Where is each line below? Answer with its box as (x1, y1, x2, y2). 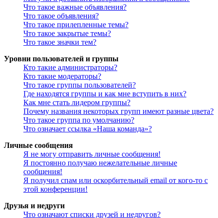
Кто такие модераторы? (23, 72, 101, 81)
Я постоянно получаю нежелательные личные (23, 159, 177, 167)
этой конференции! (23, 185, 88, 194)
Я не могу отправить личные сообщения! (23, 150, 161, 159)
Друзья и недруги (4, 201, 65, 210)
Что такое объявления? (23, 12, 99, 20)
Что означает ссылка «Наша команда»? (23, 125, 152, 133)
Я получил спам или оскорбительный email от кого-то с (23, 176, 208, 185)
